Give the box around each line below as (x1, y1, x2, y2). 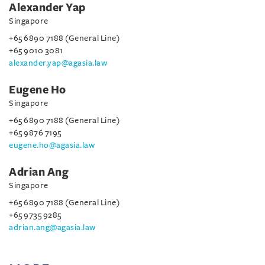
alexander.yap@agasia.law (9, 58, 107, 67)
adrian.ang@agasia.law (9, 222, 96, 232)
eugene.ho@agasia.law (9, 140, 95, 150)
